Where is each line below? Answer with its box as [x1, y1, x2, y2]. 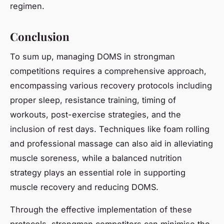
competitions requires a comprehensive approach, [10, 66, 206, 76]
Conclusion [10, 28, 69, 44]
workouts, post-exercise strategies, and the [10, 109, 181, 120]
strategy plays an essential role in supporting [10, 167, 185, 178]
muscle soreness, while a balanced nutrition [10, 153, 182, 163]
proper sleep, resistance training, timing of [10, 95, 176, 105]
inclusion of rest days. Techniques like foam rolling [10, 124, 209, 134]
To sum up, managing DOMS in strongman [10, 51, 175, 62]
